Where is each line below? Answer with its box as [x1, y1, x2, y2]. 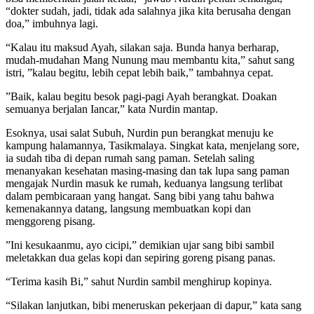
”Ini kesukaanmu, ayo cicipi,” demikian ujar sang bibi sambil [6, 238, 274, 251]
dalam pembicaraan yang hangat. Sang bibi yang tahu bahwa [6, 189, 274, 202]
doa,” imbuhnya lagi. [6, 17, 98, 29]
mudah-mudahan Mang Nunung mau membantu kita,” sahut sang [6, 53, 294, 66]
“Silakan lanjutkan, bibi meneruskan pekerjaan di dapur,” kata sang [6, 299, 301, 311]
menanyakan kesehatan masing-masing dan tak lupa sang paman [6, 164, 289, 177]
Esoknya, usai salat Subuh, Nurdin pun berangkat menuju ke [6, 126, 273, 139]
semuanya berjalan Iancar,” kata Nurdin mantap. [6, 102, 218, 115]
